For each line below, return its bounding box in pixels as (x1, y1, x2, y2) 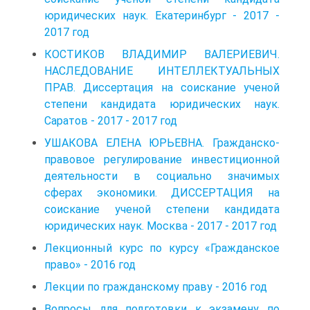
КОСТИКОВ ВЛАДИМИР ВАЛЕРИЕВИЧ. (44, 47, 280, 61)
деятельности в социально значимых (44, 169, 280, 183)
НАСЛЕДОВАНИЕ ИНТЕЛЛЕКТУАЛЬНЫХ (44, 64, 280, 77)
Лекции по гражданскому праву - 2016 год (44, 280, 267, 293)
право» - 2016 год (44, 257, 136, 271)
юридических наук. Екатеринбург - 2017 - (44, 8, 280, 22)
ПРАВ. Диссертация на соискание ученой (44, 80, 280, 94)
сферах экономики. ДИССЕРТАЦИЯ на (44, 185, 280, 199)
